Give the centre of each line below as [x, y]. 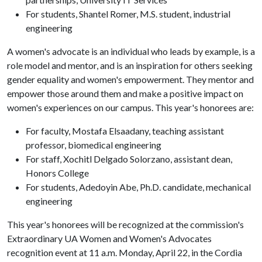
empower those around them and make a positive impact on [125, 93]
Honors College [57, 173]
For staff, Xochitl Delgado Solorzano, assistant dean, [129, 159]
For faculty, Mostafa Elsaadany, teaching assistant [125, 131]
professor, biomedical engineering [94, 145]
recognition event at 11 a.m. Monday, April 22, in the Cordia [125, 252]
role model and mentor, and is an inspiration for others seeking [130, 65]
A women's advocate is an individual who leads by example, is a [131, 51]
